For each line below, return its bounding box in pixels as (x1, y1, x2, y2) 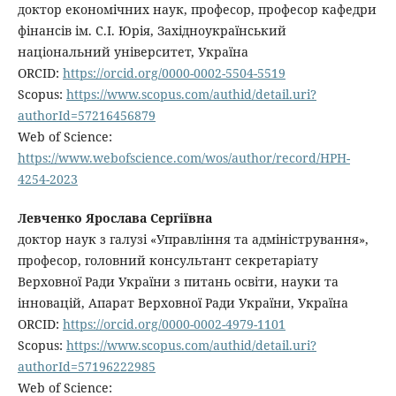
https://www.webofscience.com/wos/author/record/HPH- (17, 149, 350, 167)
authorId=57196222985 (17, 358, 156, 376)
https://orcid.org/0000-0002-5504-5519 (62, 65, 286, 82)
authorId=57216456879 (17, 107, 156, 125)
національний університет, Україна (17, 43, 248, 61)
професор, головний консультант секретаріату (17, 252, 318, 270)
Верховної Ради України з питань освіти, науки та (17, 273, 339, 291)
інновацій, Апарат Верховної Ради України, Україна (17, 294, 348, 312)
